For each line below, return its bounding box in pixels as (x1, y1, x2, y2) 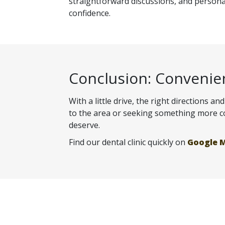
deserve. (69, 120, 100, 131)
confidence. (69, 8, 110, 19)
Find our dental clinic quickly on (69, 137, 187, 148)
